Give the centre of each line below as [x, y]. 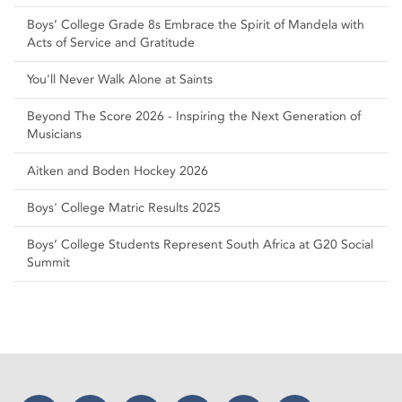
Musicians [54, 135]
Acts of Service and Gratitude [111, 43]
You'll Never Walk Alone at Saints [120, 80]
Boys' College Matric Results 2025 [124, 208]
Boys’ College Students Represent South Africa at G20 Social [200, 245]
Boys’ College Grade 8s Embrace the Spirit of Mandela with [196, 25]
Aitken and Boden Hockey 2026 [118, 171]
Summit [48, 263]
